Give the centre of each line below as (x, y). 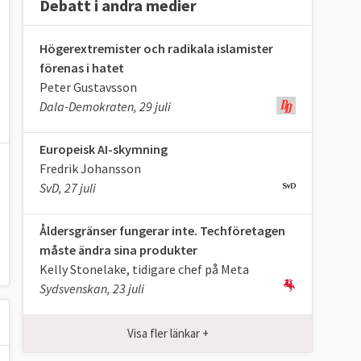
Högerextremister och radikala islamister (156, 49)
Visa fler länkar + (168, 333)
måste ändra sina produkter (118, 250)
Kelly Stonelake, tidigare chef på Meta (144, 270)
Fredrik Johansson (90, 169)
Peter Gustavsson (88, 87)
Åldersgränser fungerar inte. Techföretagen (162, 231)
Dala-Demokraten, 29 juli (105, 107)
